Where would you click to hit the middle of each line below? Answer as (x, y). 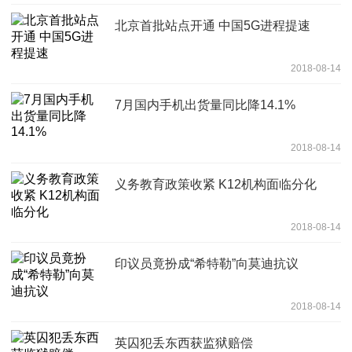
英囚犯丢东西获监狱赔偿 (184, 343)
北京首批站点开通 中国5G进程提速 (213, 25)
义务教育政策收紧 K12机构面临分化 (216, 184)
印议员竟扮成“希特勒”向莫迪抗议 (207, 263)
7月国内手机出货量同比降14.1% (205, 104)
